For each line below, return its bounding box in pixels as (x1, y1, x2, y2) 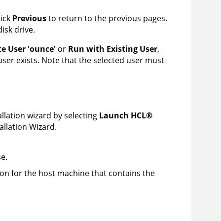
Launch (99, 110, 131, 121)
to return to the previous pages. (46, 13, 167, 24)
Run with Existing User (68, 43, 157, 55)
